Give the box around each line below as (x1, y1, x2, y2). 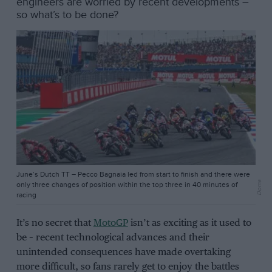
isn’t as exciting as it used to (127, 217, 251, 228)
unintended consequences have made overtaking (16, 246, 231, 257)
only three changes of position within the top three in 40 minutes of (16, 180, 237, 189)
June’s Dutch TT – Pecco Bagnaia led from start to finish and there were (16, 169, 250, 179)
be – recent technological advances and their (16, 232, 209, 243)
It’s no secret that (16, 217, 93, 228)
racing (16, 190, 36, 200)
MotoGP (93, 217, 128, 228)
